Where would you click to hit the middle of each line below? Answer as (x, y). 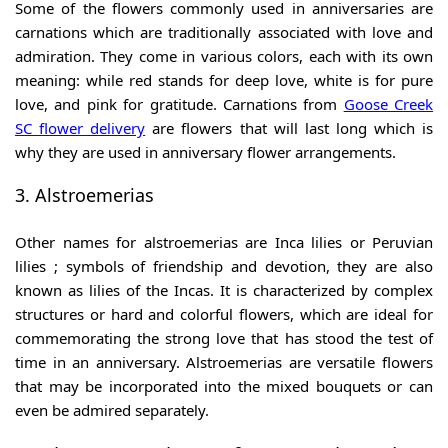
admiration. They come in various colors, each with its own (224, 56)
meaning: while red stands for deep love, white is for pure (224, 80)
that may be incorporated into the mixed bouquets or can (224, 386)
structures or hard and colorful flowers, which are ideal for (224, 314)
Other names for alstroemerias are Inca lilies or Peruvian (224, 242)
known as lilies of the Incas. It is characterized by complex (224, 290)
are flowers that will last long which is (289, 128)
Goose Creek (388, 104)
